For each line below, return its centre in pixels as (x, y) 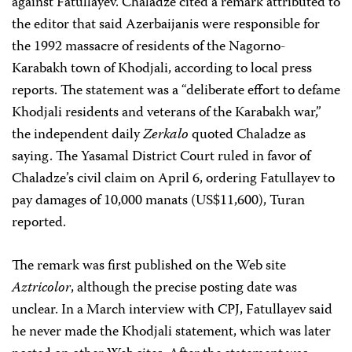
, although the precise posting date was (184, 288)
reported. (39, 223)
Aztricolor (41, 288)
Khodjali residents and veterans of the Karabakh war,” (167, 113)
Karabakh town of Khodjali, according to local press (162, 69)
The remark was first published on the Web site (149, 266)
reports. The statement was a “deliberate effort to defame (176, 91)
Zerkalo (166, 135)
